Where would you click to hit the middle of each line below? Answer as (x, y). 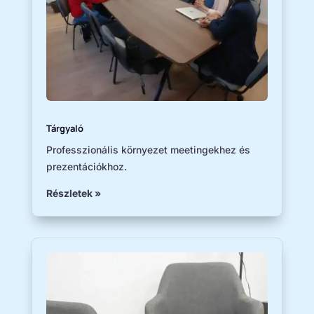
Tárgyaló (64, 129)
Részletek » (73, 193)
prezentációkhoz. (86, 167)
